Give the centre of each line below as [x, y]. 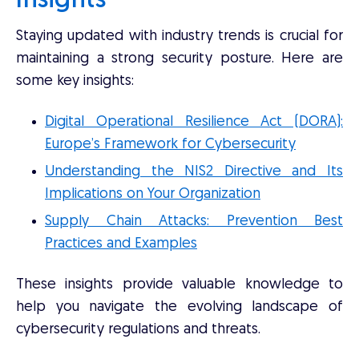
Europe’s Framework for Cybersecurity [170, 145]
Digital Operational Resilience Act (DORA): [194, 122]
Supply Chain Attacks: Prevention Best [194, 222]
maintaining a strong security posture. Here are [179, 59]
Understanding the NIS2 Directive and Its [194, 172]
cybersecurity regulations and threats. [138, 330]
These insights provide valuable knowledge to [179, 285]
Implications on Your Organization [153, 194]
